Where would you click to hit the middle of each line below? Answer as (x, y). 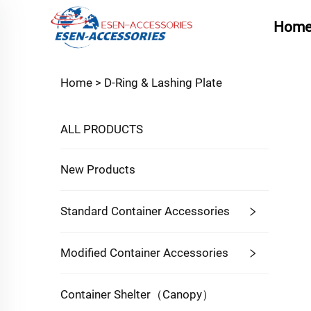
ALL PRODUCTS (102, 129)
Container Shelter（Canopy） (137, 294)
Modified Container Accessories (144, 253)
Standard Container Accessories (145, 211)
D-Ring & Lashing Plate (163, 83)
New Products (98, 169)
